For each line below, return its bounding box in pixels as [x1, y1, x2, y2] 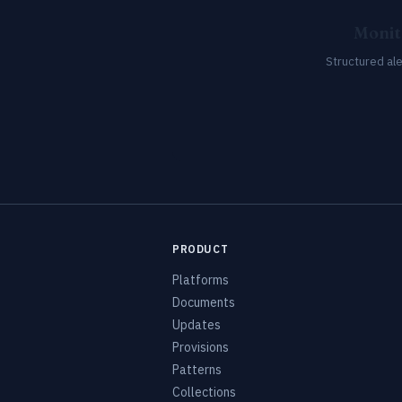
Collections [172, 384, 236, 400]
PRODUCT [172, 242, 229, 256]
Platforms [172, 272, 229, 288]
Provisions [172, 339, 229, 355]
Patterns [172, 362, 222, 378]
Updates [172, 317, 221, 333]
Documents [172, 294, 235, 310]
